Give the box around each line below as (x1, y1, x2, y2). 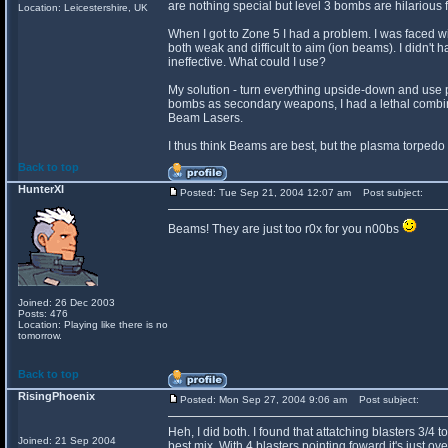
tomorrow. (18, 330, 62, 341)
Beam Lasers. (168, 111, 243, 125)
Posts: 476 (18, 308, 68, 319)
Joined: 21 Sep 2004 (18, 435, 116, 446)
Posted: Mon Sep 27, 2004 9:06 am (180, 394, 347, 405)
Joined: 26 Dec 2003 (18, 297, 115, 308)
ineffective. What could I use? (168, 55, 326, 69)
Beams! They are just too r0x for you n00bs (168, 222, 402, 236)
